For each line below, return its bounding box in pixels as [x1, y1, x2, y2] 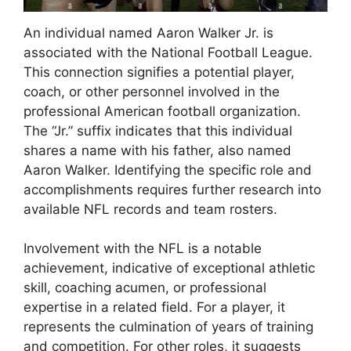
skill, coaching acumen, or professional [24, 280, 266, 296]
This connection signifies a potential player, [24, 63, 295, 80]
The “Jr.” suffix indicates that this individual [24, 122, 292, 139]
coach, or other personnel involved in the [24, 83, 280, 100]
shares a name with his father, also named [24, 142, 291, 158]
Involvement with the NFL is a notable [24, 241, 262, 257]
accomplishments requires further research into [24, 181, 321, 197]
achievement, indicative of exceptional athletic [24, 260, 315, 277]
